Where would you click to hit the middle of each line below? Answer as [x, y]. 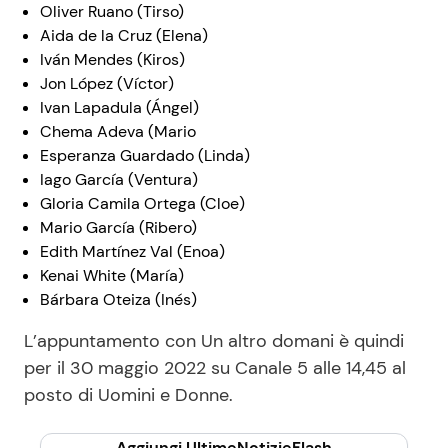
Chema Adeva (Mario [118, 132]
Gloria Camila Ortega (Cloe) [142, 204]
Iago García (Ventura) [119, 180]
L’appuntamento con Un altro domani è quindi [214, 341]
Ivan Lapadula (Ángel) [119, 108]
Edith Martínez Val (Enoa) [132, 252]
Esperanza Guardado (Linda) [145, 156]
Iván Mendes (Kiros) [112, 60]
